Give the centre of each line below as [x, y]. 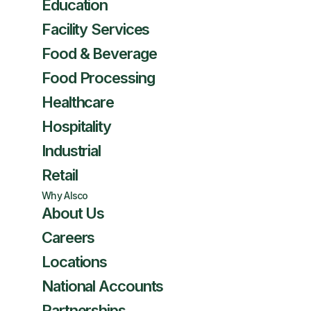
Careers [68, 237]
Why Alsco [65, 195]
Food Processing [98, 78]
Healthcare [78, 102]
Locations [75, 262]
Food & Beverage [99, 53]
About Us [73, 213]
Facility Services [96, 29]
